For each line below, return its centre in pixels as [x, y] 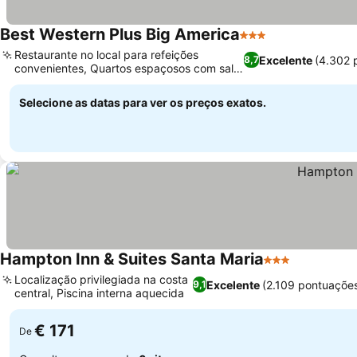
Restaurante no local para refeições [106, 55]
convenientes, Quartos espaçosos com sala [127, 68]
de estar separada [62, 82]
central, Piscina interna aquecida [99, 293]
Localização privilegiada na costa [101, 279]
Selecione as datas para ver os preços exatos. [143, 102]
